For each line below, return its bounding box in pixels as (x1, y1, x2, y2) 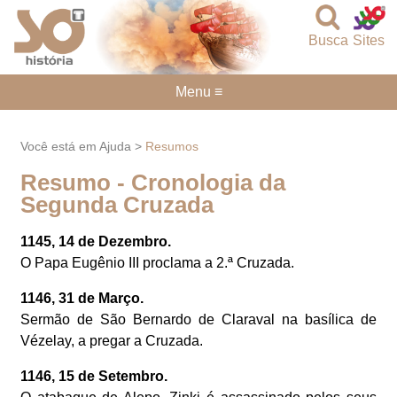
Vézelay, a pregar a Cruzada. (20, 333, 204, 349)
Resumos (145, 138, 199, 153)
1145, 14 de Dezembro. (20, 234, 172, 250)
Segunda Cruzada (20, 191, 214, 217)
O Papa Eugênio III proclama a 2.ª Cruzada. (20, 255, 295, 271)
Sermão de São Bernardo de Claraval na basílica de (20, 312, 377, 328)
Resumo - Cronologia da (20, 169, 286, 195)
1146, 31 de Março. (20, 291, 144, 307)
